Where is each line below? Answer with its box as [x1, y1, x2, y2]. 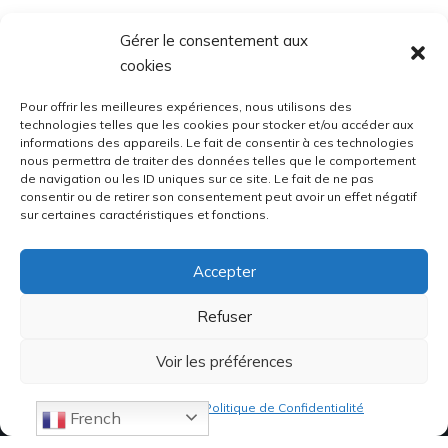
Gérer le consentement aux [120, 31, 308, 50]
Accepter [192, 261, 256, 281]
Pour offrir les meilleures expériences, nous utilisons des [20, 99, 352, 114]
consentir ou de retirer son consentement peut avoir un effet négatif [20, 189, 417, 204]
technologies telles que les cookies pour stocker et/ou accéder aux [20, 117, 413, 132]
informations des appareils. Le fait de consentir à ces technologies [20, 135, 414, 150]
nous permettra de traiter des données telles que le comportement [20, 153, 416, 168]
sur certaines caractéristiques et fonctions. [20, 207, 269, 222]
